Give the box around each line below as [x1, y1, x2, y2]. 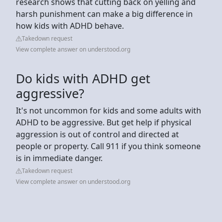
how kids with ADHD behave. [16, 20, 124, 31]
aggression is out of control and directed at [16, 128, 179, 140]
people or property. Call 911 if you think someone [16, 140, 201, 152]
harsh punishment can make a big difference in [16, 8, 193, 19]
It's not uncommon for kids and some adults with [16, 105, 201, 116]
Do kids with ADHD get [16, 69, 150, 87]
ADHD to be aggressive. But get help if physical [16, 116, 191, 128]
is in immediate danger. [16, 152, 103, 164]
